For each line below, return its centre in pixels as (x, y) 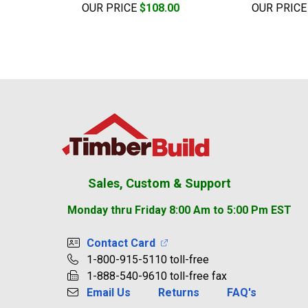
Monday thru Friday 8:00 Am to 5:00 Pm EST (179, 210)
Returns (178, 292)
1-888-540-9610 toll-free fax (154, 276)
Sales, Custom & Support (157, 183)
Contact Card (123, 243)
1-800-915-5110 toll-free (145, 259)
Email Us (108, 292)
